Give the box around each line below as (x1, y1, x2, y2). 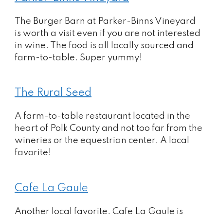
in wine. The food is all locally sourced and (15, 40, 194, 50)
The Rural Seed (15, 88, 91, 98)
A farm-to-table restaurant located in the (15, 111, 190, 121)
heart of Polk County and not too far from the (15, 124, 202, 133)
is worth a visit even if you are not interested (15, 28, 200, 38)
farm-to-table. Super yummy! (15, 53, 143, 62)
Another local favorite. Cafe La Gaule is (15, 206, 183, 216)
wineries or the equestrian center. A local (15, 136, 189, 145)
